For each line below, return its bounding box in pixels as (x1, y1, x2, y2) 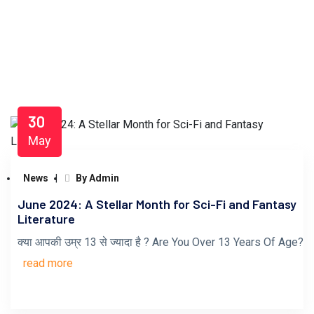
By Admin (74, 172, 119, 184)
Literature (18, 211, 75, 226)
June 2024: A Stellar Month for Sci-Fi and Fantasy (18, 196, 296, 212)
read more (23, 257, 73, 270)
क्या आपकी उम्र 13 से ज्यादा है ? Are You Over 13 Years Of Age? (18, 235, 303, 249)
